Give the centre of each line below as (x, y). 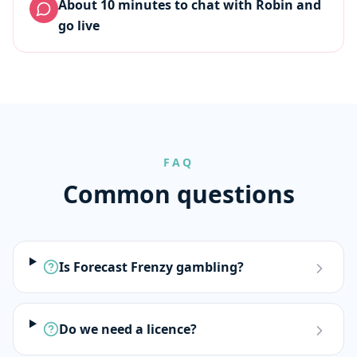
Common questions (178, 194)
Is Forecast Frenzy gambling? (151, 267)
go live (79, 25)
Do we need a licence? (127, 329)
